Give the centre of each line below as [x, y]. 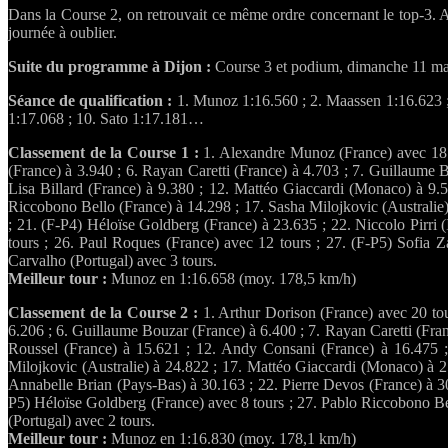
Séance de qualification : [90, 101]
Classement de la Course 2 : [103, 313]
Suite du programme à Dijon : [109, 67]
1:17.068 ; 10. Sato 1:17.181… [106, 119]
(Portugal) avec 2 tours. [81, 421]
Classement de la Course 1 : [103, 153]
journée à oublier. [62, 33]
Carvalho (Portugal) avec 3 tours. [112, 261]
